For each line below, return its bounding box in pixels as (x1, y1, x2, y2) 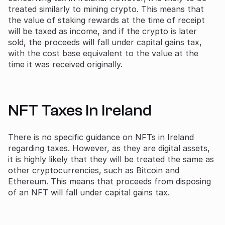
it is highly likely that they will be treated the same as (8, 154, 214, 164)
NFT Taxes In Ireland (8, 101, 152, 120)
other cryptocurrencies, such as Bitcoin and (8, 165, 179, 175)
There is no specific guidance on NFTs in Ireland (8, 132, 194, 142)
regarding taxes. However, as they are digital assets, (8, 143, 210, 153)
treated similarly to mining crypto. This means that (8, 4, 204, 14)
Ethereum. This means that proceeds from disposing (8, 176, 211, 186)
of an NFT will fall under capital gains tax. (8, 187, 170, 197)
